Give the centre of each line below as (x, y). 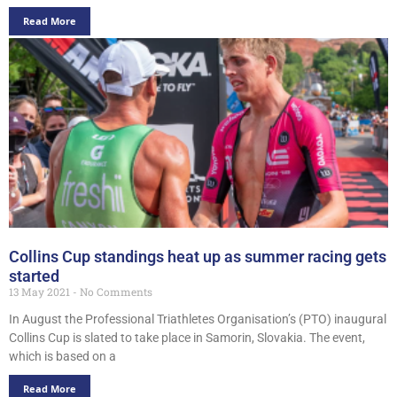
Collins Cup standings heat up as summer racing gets (198, 256)
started (34, 276)
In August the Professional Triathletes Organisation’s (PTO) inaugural (198, 319)
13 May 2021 (41, 292)
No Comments (115, 292)
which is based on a (62, 357)
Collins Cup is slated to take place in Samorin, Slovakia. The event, (187, 338)
